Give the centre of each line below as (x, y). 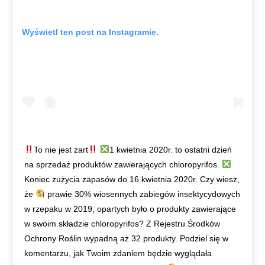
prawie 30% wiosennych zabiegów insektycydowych (142, 194)
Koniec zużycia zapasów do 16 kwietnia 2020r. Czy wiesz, (132, 179)
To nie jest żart (61, 149)
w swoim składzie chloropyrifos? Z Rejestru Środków (122, 223)
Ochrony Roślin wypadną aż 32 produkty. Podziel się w (126, 238)
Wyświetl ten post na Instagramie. (90, 32)
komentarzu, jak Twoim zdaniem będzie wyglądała (118, 253)
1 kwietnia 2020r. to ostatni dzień (170, 149)
